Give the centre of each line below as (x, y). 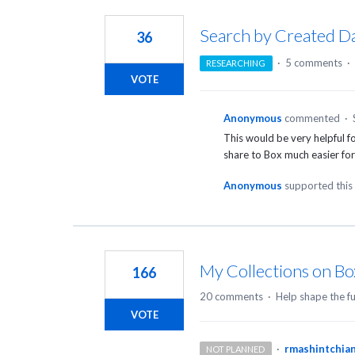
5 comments (313, 63)
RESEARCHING (236, 63)
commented (313, 118)
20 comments (231, 297)
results (91, 25)
